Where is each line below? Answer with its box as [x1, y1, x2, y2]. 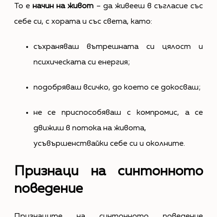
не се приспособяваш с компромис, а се [33, 108, 203, 117]
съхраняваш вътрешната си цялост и [33, 43, 203, 51]
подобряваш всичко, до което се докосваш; [33, 83, 201, 92]
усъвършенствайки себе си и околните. [33, 139, 185, 148]
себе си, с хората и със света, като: [14, 17, 152, 26]
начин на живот [32, 2, 94, 10]
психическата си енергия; [33, 58, 130, 66]
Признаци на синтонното [14, 165, 203, 179]
